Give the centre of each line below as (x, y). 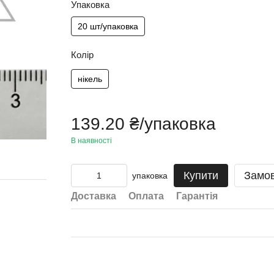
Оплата (146, 196)
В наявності (91, 141)
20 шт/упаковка (108, 26)
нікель (90, 79)
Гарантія (197, 196)
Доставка (93, 196)
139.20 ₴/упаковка (143, 124)
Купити (201, 176)
